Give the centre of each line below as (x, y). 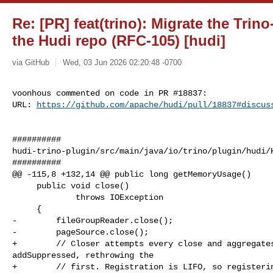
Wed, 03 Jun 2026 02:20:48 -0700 (122, 62)
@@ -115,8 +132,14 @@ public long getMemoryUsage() (132, 174)
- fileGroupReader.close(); (93, 220)
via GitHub (31, 62)
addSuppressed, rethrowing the (83, 255)
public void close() (24, 186)
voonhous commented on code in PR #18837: (110, 93)
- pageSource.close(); (80, 232)
